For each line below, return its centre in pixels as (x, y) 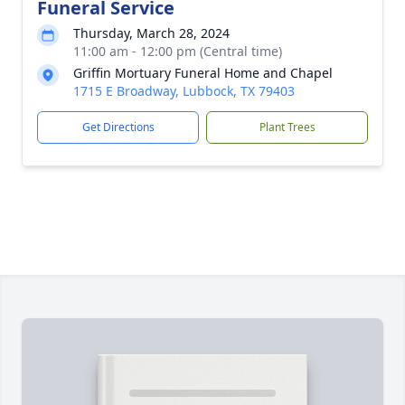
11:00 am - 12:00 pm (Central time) (178, 51)
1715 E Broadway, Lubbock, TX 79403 (184, 91)
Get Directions (118, 127)
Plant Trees (287, 127)
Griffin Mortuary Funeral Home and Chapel (203, 73)
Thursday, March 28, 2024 (151, 33)
